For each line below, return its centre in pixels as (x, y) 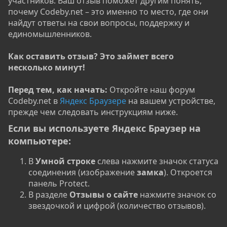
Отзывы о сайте (104, 195)
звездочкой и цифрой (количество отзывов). (117, 206)
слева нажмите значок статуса (157, 161)
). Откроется (188, 172)
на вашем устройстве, (171, 101)
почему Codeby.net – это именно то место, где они (108, 12)
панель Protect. (59, 183)
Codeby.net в (34, 101)
